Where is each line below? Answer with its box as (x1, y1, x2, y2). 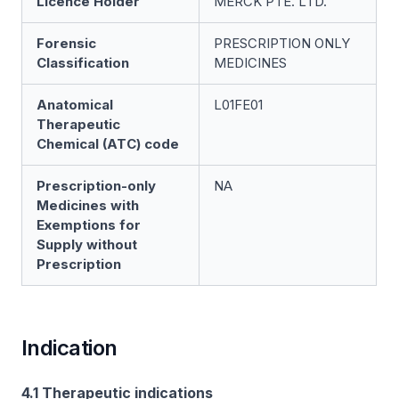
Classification (37, 54, 129, 71)
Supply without (37, 236, 137, 253)
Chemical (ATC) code (37, 135, 179, 152)
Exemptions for (37, 216, 141, 233)
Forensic (37, 35, 96, 52)
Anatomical (37, 96, 113, 113)
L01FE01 (214, 96, 263, 113)
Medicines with (37, 197, 139, 214)
